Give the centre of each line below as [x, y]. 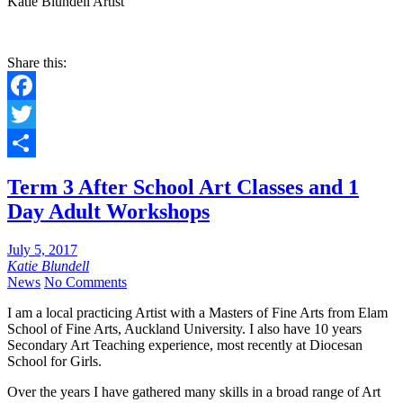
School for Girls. [54, 361]
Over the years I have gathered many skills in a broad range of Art [194, 391]
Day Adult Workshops [108, 211]
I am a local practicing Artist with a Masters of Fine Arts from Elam [197, 312]
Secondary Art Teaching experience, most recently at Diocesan [185, 345]
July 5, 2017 [42, 249]
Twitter [27, 142]
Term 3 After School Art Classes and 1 [183, 187]
